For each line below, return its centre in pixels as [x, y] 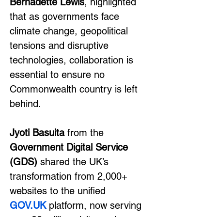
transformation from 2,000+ [70, 176]
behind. [25, 104]
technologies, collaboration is [73, 60]
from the [85, 133]
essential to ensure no [59, 75]
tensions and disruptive [61, 46]
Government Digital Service [70, 147]
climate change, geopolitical [70, 31]
